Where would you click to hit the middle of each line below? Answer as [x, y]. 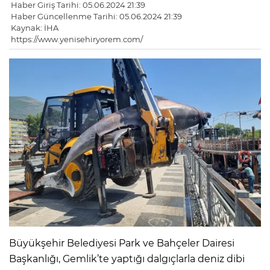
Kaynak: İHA [35, 28]
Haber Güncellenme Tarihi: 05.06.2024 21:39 [96, 17]
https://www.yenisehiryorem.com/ [77, 39]
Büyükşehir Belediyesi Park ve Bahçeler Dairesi [122, 243]
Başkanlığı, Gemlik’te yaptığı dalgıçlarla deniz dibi [127, 259]
